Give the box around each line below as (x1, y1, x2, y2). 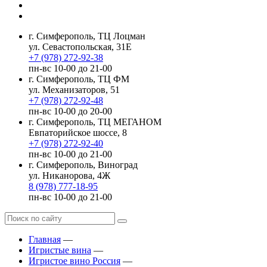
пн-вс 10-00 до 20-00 (29, 106, 112, 117)
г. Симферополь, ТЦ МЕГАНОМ (29, 117, 162, 128)
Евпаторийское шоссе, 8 (29, 128, 127, 138)
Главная (29, 234, 61, 245)
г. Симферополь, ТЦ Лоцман (29, 31, 145, 42)
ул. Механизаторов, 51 (29, 85, 120, 95)
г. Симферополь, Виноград (29, 160, 138, 170)
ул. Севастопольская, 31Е (29, 42, 132, 52)
